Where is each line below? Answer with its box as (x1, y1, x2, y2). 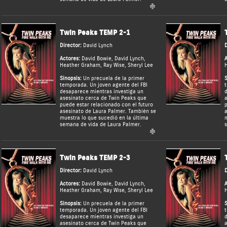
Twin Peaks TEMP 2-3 (59, 154, 130, 163)
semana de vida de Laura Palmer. (59, 121, 141, 128)
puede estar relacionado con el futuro (59, 101, 153, 108)
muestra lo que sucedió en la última (59, 115, 148, 122)
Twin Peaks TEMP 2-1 (59, 28, 130, 37)
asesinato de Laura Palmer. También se (59, 108, 156, 115)
